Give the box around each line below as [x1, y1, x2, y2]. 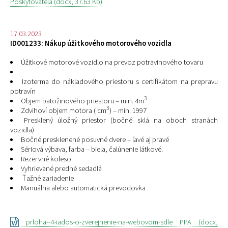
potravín [10, 86, 36, 96]
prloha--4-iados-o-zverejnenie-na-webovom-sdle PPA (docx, [19, 217, 218, 227]
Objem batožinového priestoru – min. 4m [20, 96, 144, 105]
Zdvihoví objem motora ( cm [20, 105, 106, 115]
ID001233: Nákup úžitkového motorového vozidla [10, 38, 172, 48]
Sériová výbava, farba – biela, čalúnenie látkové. [20, 144, 163, 154]
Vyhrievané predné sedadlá [20, 163, 102, 173]
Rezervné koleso [20, 154, 71, 163]
